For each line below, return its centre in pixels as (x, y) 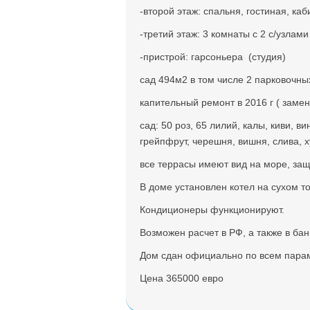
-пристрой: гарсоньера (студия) (213, 57)
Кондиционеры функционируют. (212, 210)
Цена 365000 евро (182, 278)
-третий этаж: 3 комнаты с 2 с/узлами (224, 34)
